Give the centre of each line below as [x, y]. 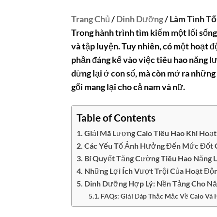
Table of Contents [116, 118]
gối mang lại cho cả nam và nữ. [128, 87]
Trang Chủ [91, 19]
